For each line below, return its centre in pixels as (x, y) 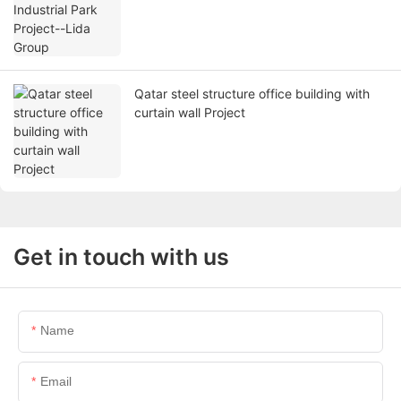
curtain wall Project (190, 113)
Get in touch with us (121, 257)
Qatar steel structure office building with (252, 94)
